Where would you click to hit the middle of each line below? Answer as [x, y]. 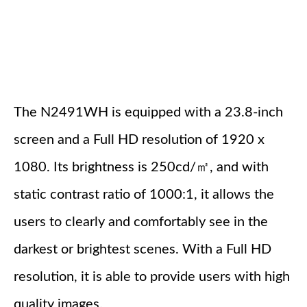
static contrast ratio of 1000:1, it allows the [144, 195]
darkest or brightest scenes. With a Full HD [143, 250]
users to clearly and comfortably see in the [141, 222]
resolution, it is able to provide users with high [152, 277]
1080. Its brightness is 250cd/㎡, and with [141, 168]
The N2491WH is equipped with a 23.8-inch [148, 113]
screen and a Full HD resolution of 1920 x [139, 140]
